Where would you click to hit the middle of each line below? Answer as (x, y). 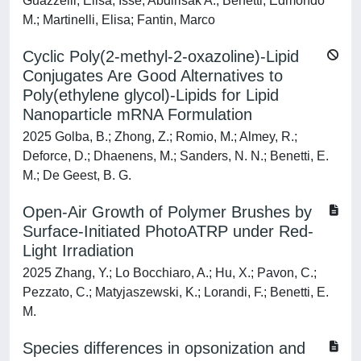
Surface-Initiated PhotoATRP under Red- (168, 231)
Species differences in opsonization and (164, 348)
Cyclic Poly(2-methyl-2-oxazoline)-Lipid (161, 56)
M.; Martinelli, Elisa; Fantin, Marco (119, 20)
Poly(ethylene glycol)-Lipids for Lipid (151, 95)
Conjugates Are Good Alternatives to (153, 76)
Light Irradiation (78, 251)
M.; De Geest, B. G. (77, 175)
